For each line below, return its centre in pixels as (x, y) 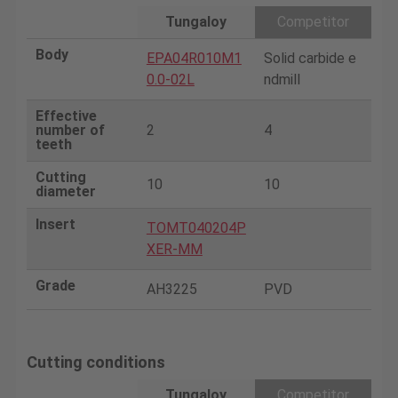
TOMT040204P (196, 227)
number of (70, 130)
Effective (66, 115)
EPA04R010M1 (194, 58)
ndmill (282, 79)
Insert (55, 224)
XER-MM (174, 249)
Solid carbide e (310, 58)
